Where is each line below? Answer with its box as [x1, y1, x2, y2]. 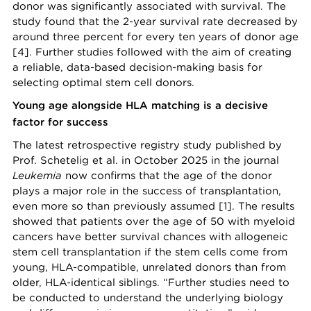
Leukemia [12, 169, 62, 183]
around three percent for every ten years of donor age [12, 30, 299, 44]
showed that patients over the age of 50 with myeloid [12, 215, 295, 228]
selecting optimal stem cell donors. [12, 76, 194, 90]
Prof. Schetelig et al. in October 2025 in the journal [12, 153, 279, 167]
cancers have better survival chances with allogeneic [12, 230, 288, 244]
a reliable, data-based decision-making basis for [12, 60, 262, 74]
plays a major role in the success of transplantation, [12, 184, 281, 198]
